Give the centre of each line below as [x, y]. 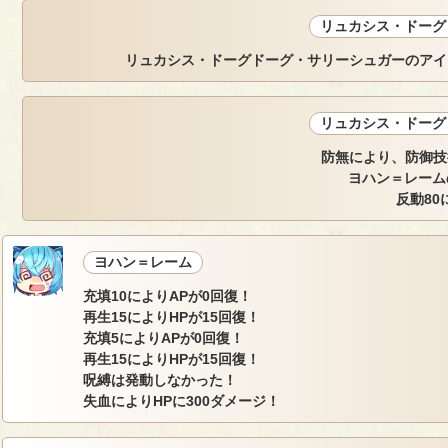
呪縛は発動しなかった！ [159, 380]
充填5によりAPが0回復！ [163, 338]
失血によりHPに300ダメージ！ [181, 401]
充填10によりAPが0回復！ [167, 296]
